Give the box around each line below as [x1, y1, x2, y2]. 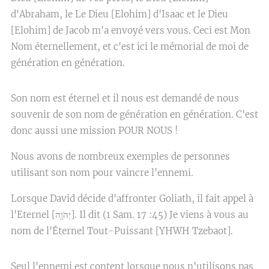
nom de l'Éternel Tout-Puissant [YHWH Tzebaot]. [11, 225, 233, 237]
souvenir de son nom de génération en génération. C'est [11, 108, 258, 120]
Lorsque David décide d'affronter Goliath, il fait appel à [11, 192, 253, 204]
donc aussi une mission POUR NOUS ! [11, 124, 178, 136]
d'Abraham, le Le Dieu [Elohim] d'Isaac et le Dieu [11, 8, 228, 20]
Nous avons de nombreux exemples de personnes [11, 150, 230, 162]
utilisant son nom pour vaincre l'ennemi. [11, 166, 193, 178]
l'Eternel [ [11, 208, 55, 220]
